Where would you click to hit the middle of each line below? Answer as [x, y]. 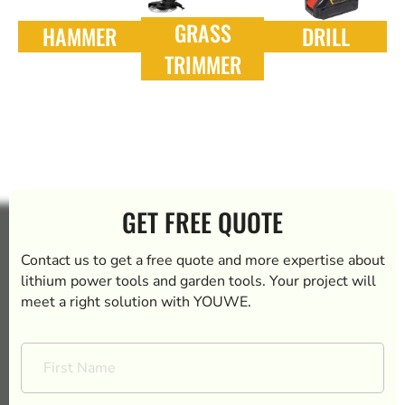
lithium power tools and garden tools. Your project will [198, 282]
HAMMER [80, 36]
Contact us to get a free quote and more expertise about [203, 261]
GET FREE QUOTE [202, 222]
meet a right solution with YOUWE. [136, 302]
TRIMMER [202, 65]
